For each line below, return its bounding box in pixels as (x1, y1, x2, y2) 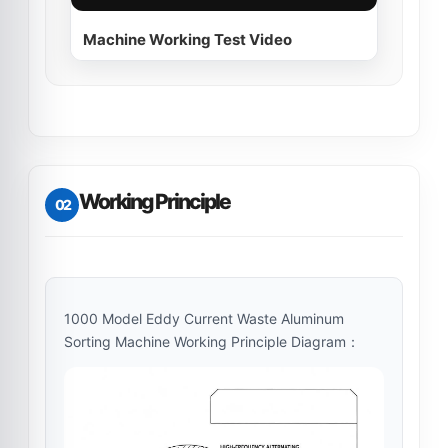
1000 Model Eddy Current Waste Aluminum (64, 310, 344, 328)
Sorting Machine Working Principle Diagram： (64, 333, 360, 351)
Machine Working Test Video (83, 30, 292, 50)
